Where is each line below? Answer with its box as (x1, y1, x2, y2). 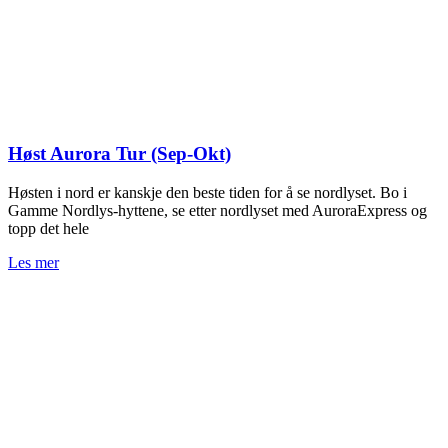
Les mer (8, 253, 59, 271)
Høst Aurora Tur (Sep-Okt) (8, 143, 231, 165)
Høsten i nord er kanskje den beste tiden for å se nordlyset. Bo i (8, 183, 407, 201)
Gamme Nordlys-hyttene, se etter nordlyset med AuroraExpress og (8, 201, 427, 219)
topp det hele (8, 219, 89, 237)
